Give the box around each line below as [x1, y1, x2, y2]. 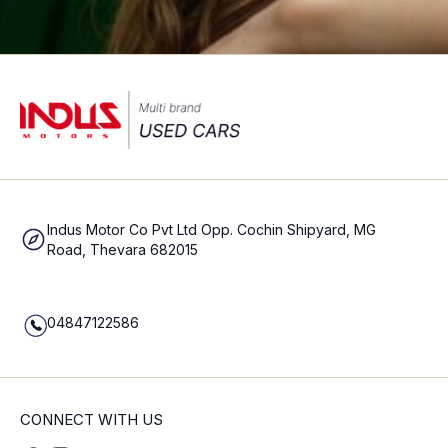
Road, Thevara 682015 [47, 240, 198, 258]
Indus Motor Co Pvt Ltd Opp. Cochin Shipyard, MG [47, 220, 376, 238]
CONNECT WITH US [20, 409, 163, 429]
